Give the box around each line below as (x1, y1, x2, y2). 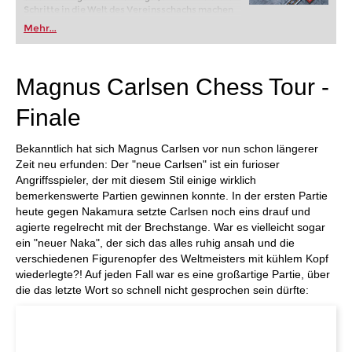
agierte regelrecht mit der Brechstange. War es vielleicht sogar (16, 221, 325, 233)
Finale (16, 104, 81, 130)
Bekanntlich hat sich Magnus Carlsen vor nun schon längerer (16, 142, 318, 155)
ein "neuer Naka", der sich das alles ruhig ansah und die (16, 236, 295, 249)
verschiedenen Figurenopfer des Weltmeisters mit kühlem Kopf (16, 252, 328, 265)
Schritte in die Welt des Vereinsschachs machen (24, 4, 233, 15)
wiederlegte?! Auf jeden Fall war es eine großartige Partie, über (16, 268, 330, 280)
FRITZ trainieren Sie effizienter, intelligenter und (24, 29, 240, 40)
